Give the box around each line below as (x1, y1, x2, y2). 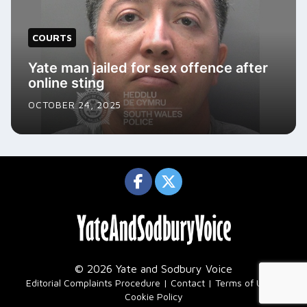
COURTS (32, 32, 72, 44)
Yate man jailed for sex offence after (28, 60, 268, 77)
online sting (28, 75, 105, 92)
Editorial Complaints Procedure (26, 276, 160, 288)
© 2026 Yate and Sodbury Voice (75, 262, 232, 275)
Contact (171, 276, 205, 288)
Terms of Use (215, 276, 273, 288)
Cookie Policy (124, 290, 183, 302)
